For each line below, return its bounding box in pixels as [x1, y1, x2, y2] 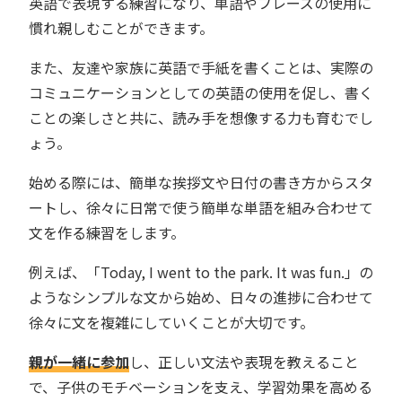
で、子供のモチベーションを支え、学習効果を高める [29, 376, 372, 398]
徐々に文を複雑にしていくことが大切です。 [29, 311, 314, 334]
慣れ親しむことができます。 [29, 17, 214, 39]
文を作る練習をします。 [29, 222, 185, 244]
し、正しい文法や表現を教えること [129, 351, 359, 373]
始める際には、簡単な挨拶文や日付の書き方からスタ [29, 171, 373, 194]
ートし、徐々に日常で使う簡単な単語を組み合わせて [29, 197, 373, 219]
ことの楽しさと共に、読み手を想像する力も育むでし [29, 107, 373, 129]
